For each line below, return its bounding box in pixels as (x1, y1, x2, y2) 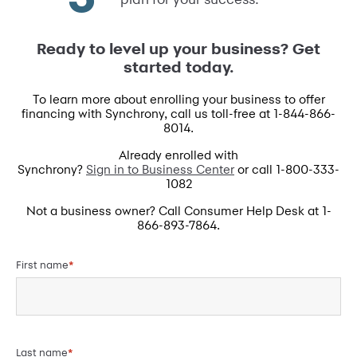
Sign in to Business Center (86, 162, 234, 178)
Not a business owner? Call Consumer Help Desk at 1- (25, 203, 331, 219)
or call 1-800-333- (234, 162, 339, 178)
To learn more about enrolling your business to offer (32, 92, 325, 108)
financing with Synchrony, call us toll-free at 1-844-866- (22, 106, 335, 122)
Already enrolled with (119, 147, 238, 163)
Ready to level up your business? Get (37, 40, 320, 58)
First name (16, 257, 69, 272)
